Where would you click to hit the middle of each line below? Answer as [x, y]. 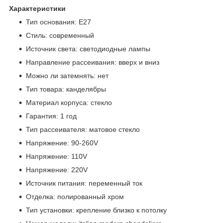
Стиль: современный [60, 36]
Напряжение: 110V [56, 157]
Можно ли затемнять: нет [67, 76]
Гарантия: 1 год [51, 116]
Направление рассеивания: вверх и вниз [93, 62]
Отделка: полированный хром [75, 197]
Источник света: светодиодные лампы [88, 49]
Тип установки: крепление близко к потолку [96, 210]
